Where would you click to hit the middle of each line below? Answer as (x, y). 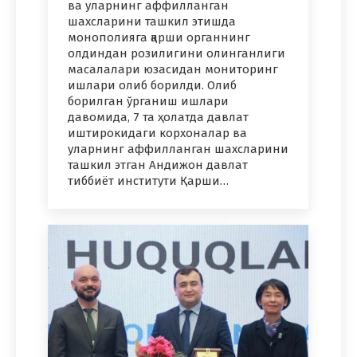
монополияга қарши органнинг (159, 38)
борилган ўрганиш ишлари (148, 102)
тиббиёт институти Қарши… (148, 181)
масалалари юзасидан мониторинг (173, 70)
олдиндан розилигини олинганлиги (177, 54)
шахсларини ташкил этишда (152, 22)
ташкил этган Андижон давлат (158, 165)
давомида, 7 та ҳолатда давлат (158, 118)
